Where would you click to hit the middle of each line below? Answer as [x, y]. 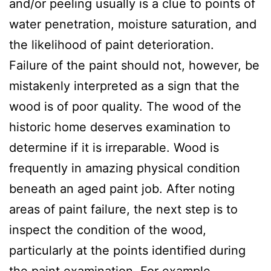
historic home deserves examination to [120, 127]
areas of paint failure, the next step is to [123, 209]
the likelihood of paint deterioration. [112, 44]
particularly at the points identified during [127, 250]
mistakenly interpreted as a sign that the [124, 86]
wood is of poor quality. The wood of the [125, 106]
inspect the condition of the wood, [108, 230]
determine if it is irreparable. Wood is [114, 147]
